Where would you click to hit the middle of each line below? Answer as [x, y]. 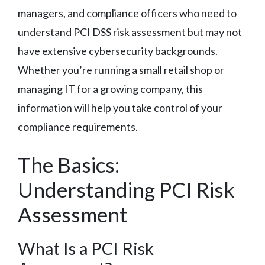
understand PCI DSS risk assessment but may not [130, 32]
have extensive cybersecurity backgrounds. [118, 51]
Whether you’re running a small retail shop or [121, 70]
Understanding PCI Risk [126, 189]
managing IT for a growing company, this [110, 88]
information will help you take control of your [120, 107]
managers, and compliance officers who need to [127, 13]
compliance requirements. [78, 126]
